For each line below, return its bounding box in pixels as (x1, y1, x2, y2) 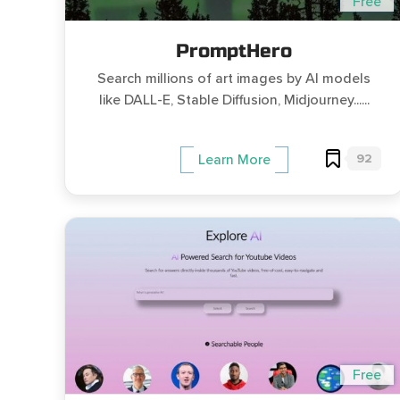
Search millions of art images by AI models (97, 70, 371, 87)
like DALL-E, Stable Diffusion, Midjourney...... (98, 91, 370, 109)
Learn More (197, 151, 271, 170)
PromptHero (176, 40, 292, 62)
